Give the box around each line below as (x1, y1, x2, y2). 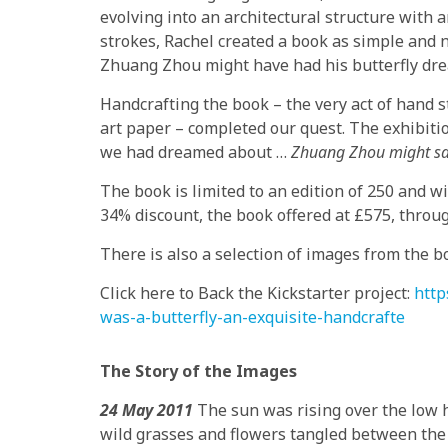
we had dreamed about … (100, 140, 291, 163)
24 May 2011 (100, 398, 197, 421)
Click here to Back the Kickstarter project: (100, 281, 414, 304)
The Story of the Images (100, 359, 297, 382)
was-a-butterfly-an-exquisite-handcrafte (100, 305, 405, 328)
